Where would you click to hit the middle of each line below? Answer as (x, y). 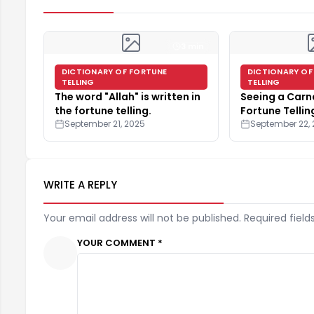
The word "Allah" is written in (128, 96)
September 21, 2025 (105, 123)
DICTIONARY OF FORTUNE (115, 71)
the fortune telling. (103, 110)
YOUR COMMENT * (120, 243)
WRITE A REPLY (80, 184)
